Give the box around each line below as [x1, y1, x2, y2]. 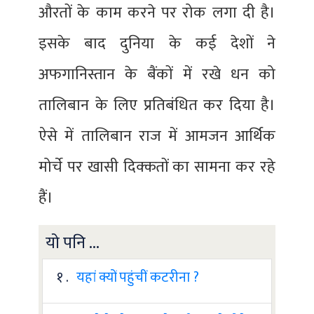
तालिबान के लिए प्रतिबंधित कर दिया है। [39, 93, 275, 118]
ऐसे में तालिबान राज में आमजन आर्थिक [39, 123, 275, 149]
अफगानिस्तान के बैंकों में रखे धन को [39, 62, 275, 88]
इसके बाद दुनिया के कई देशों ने [39, 31, 275, 57]
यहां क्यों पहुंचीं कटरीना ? [76, 266, 199, 289]
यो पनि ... [46, 229, 100, 257]
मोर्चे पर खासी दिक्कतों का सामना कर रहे [39, 154, 275, 180]
